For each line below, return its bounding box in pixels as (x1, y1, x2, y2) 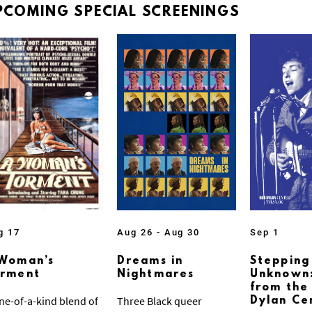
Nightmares (117, 268, 194, 281)
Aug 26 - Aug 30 (117, 227, 201, 237)
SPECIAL (74, 4, 142, 20)
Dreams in (117, 255, 183, 267)
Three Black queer (117, 294, 202, 308)
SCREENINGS (141, 4, 240, 20)
